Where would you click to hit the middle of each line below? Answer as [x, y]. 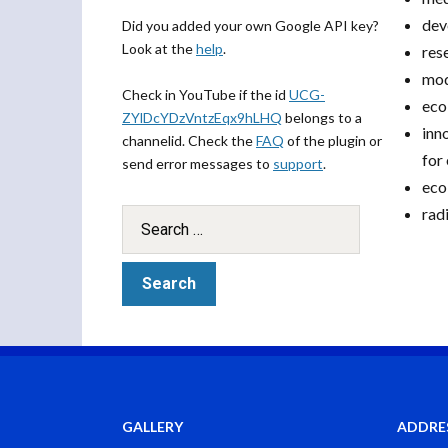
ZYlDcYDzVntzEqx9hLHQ [202, 117]
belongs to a [322, 117]
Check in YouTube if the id [205, 94]
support [298, 163]
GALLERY [152, 426]
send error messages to [197, 163]
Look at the [159, 48]
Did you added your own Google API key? [250, 25]
